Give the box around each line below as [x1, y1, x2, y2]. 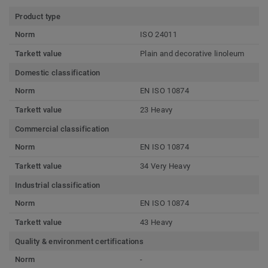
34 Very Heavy [140, 162, 191, 171]
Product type [15, 12, 60, 22]
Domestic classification [15, 68, 100, 78]
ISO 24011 [140, 30, 177, 39]
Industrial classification [15, 181, 100, 190]
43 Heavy [140, 218, 173, 227]
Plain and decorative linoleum [140, 49, 245, 59]
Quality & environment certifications [15, 237, 144, 246]
